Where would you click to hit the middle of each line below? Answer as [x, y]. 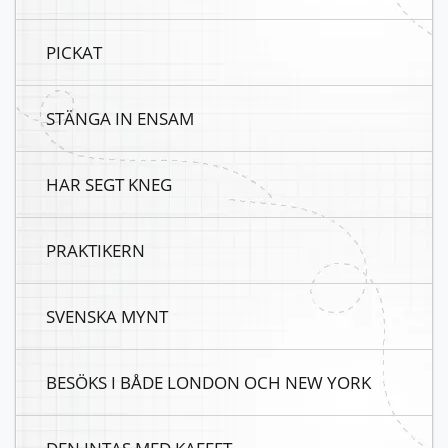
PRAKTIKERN [95, 250]
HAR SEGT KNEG [109, 184]
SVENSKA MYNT [107, 316]
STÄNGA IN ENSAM [120, 118]
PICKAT [74, 52]
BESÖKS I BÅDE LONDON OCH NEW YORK [208, 382]
